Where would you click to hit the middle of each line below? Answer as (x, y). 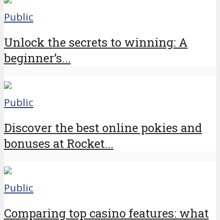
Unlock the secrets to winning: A (96, 42)
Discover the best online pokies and (103, 128)
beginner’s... (37, 58)
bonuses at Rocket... (59, 144)
